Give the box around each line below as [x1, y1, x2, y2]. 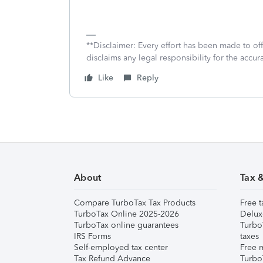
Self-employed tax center [74, 242, 168, 252]
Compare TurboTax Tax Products [74, 198, 195, 208]
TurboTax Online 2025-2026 [74, 209, 179, 219]
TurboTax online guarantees [74, 220, 178, 230]
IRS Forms [74, 231, 111, 241]
